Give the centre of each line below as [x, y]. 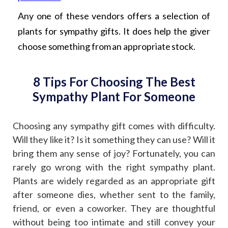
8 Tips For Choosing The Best [114, 82]
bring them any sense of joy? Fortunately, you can [114, 153]
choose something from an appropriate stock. [107, 47]
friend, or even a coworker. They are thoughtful [114, 208]
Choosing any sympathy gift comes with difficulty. [114, 126]
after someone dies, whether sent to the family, [114, 195]
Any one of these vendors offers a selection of [114, 16]
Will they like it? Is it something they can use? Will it [114, 140]
